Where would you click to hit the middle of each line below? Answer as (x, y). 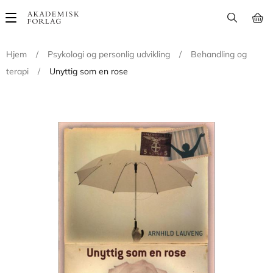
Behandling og (219, 54)
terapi (17, 71)
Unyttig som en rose (89, 71)
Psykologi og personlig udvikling (109, 54)
